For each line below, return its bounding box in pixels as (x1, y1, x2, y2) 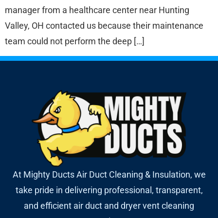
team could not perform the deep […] (5, 36, 145, 47)
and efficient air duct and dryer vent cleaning (24, 200, 194, 211)
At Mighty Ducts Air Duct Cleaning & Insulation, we (12, 169, 206, 180)
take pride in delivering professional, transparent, (15, 185, 203, 196)
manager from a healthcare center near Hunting (5, 5, 189, 16)
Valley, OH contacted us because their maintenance (5, 20, 203, 31)
